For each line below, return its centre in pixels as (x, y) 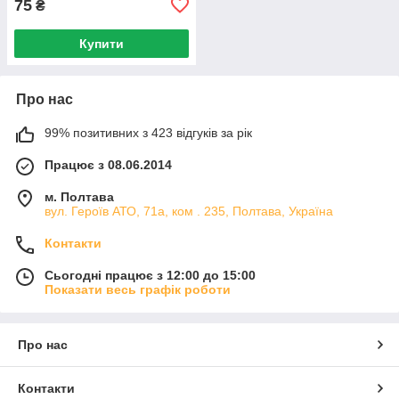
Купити (102, 43)
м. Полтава (79, 196)
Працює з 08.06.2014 (108, 164)
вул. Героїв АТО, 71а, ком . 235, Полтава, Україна (189, 211)
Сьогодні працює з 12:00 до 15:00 (150, 275)
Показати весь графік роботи (138, 289)
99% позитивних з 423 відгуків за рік (148, 132)
